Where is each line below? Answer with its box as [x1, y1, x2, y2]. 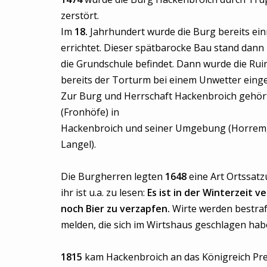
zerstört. [61, 9, 99, 22]
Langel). [61, 138, 96, 151]
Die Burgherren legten [61, 170, 165, 183]
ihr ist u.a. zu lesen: [61, 186, 147, 199]
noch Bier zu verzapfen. [61, 202, 170, 215]
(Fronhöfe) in [61, 105, 119, 119]
